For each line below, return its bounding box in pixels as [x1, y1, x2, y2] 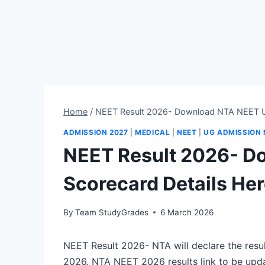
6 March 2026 [160, 207, 214, 217]
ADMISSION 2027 [63, 128, 128, 137]
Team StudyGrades [75, 207, 149, 217]
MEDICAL [135, 128, 170, 137]
